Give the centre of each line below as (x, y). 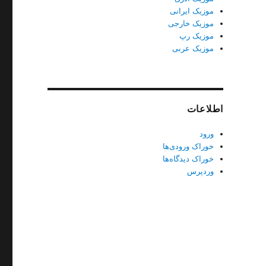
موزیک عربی (193, 48)
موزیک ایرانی (191, 11)
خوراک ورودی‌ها (188, 146)
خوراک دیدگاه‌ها (188, 159)
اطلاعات (205, 109)
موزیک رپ (196, 36)
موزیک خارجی (191, 23)
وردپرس (200, 171)
